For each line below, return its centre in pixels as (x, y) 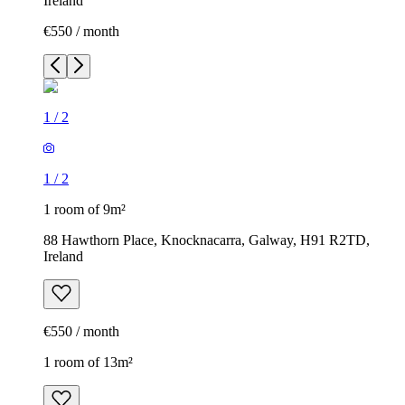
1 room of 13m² (88, 363)
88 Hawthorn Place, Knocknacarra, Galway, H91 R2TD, (207, 240)
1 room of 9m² (85, 210)
